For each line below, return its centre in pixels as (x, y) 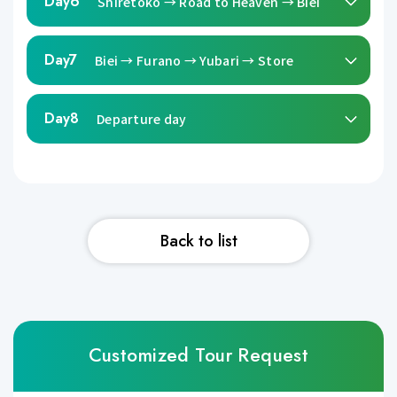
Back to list (198, 241)
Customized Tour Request (198, 356)
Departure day (142, 118)
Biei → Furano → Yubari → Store (195, 60)
